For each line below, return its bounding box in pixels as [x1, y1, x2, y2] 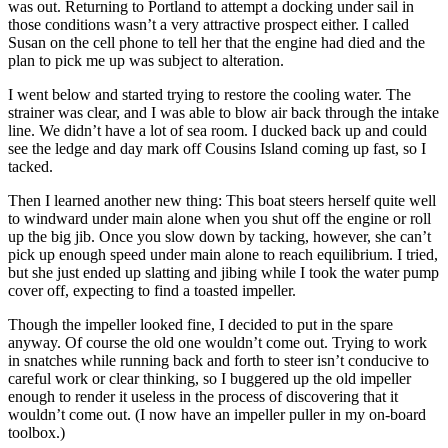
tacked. [8, 157, 53, 175]
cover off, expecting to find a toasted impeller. [8, 281, 296, 299]
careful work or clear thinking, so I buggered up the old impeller [8, 369, 411, 387]
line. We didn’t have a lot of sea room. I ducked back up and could [8, 121, 427, 139]
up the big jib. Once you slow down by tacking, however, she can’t [8, 227, 431, 245]
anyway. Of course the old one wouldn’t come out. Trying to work [8, 333, 427, 351]
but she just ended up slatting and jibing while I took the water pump [8, 263, 439, 281]
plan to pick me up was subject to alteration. [8, 51, 284, 69]
